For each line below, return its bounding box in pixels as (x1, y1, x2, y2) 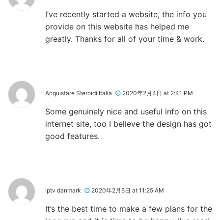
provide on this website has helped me (45, 21, 189, 31)
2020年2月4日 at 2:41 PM (122, 89, 193, 97)
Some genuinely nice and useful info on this (45, 106, 207, 116)
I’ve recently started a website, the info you (45, 9, 207, 19)
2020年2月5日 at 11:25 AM (91, 186, 164, 194)
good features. (45, 131, 100, 141)
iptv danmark (45, 186, 81, 194)
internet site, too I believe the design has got (45, 118, 212, 129)
